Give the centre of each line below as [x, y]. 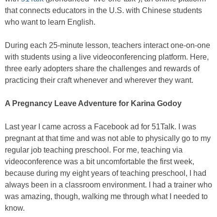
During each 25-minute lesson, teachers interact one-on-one [108, 45]
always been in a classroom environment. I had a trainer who [108, 185]
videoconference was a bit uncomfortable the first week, [100, 162]
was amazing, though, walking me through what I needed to [106, 196]
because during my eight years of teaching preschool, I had [106, 173]
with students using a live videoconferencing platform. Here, [107, 57]
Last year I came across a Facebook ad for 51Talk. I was [101, 127]
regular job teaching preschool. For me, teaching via [94, 150]
